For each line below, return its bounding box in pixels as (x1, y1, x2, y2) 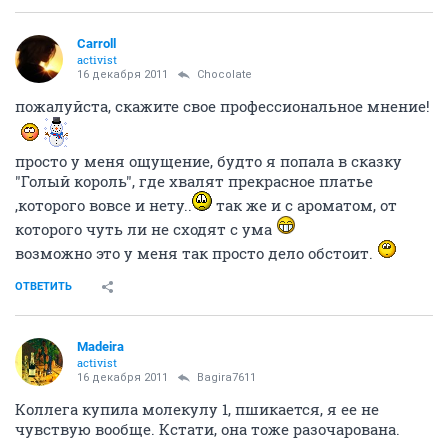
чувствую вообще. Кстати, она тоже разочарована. (15, 419, 400, 439)
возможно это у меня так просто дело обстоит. (15, 243, 377, 263)
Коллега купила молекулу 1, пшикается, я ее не (15, 399, 379, 419)
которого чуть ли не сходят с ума (15, 219, 276, 239)
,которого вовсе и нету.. (15, 195, 192, 215)
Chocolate (197, 68, 252, 81)
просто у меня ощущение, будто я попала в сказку (15, 151, 402, 171)
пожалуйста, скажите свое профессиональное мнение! (15, 96, 430, 116)
